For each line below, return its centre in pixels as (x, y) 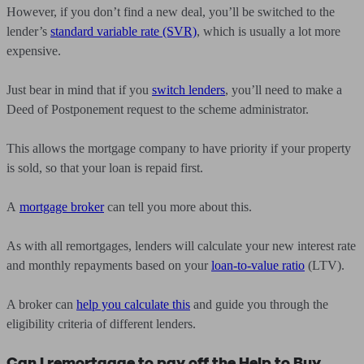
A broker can (41, 304)
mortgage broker (62, 207)
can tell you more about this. (178, 207)
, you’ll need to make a (284, 90)
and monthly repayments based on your (109, 265)
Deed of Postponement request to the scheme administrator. (158, 109)
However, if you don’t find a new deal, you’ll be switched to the (171, 12)
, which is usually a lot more (269, 31)
